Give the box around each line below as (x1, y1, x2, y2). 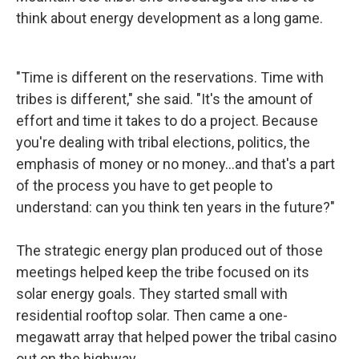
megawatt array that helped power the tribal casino (16, 329, 337, 345)
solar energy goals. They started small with (16, 285, 288, 302)
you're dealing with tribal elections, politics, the (16, 134, 310, 151)
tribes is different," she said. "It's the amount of (16, 91, 313, 107)
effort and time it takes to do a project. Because (16, 112, 318, 129)
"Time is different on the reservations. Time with (16, 69, 324, 86)
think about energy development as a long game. (16, 10, 323, 26)
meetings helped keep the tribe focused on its (16, 264, 309, 280)
